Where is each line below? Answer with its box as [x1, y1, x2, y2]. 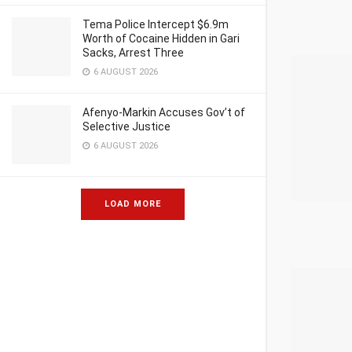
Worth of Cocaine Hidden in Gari [82, 32, 240, 45]
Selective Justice [82, 120, 170, 133]
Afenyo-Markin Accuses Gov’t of [82, 106, 245, 119]
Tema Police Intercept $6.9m [82, 18, 229, 31]
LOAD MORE [104, 199, 161, 209]
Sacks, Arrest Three [82, 46, 184, 59]
